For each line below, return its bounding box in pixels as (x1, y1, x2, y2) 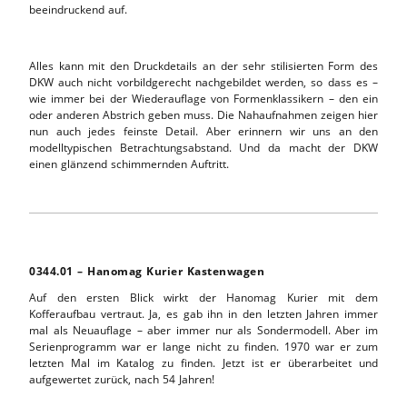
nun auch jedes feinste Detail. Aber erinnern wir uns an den (29, 123, 378, 139)
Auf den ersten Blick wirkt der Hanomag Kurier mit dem (29, 289, 378, 305)
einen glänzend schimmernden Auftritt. (29, 155, 229, 172)
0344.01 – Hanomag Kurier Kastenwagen (29, 263, 264, 279)
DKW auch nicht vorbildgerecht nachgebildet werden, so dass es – (29, 74, 378, 90)
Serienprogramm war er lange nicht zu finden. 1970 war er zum (29, 338, 378, 354)
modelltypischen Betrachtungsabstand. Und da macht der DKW (29, 139, 378, 155)
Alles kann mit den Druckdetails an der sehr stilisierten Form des (29, 57, 378, 74)
